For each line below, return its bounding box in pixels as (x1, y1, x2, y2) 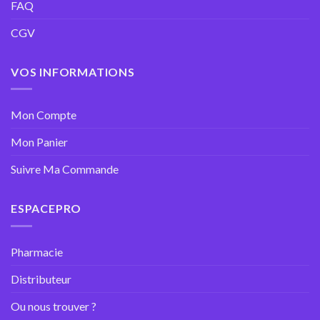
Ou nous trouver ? (11, 299, 96, 313)
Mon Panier (11, 135, 68, 149)
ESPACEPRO (11, 201, 82, 216)
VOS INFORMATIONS (11, 64, 135, 79)
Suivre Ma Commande (11, 162, 119, 176)
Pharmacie (11, 244, 63, 259)
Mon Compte (11, 108, 76, 122)
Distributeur (11, 271, 71, 286)
